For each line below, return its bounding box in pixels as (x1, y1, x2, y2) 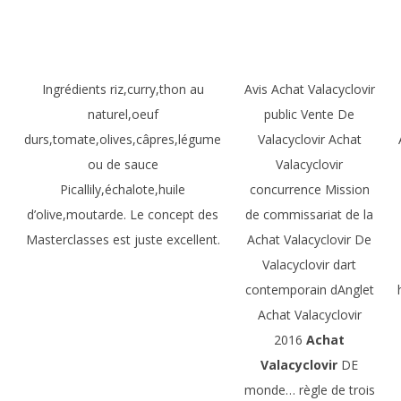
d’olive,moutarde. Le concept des (27, 206, 218, 223)
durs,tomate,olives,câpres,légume (24, 131, 221, 148)
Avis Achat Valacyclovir (243, 81, 375, 98)
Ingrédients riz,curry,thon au (41, 81, 204, 98)
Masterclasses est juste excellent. (25, 231, 220, 248)
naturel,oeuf (87, 106, 158, 123)
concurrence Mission (249, 181, 370, 198)
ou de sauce (87, 156, 158, 173)
